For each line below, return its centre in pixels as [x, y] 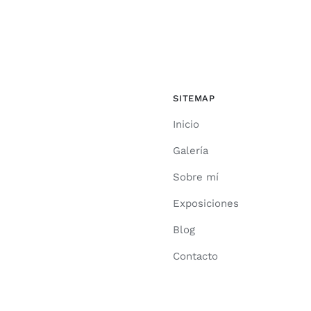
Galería [191, 151]
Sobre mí [196, 177]
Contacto [196, 257]
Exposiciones [206, 204]
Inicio [186, 125]
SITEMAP [194, 99]
